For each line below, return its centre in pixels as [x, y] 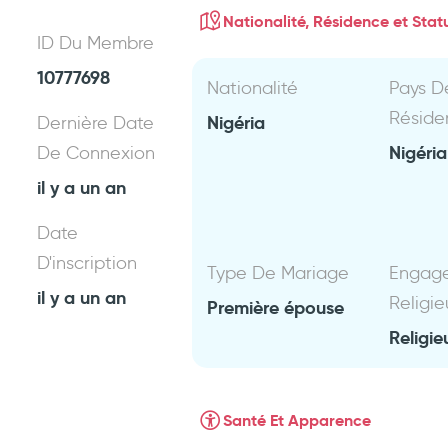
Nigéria [236, 122]
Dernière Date [96, 123]
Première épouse [276, 307]
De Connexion [96, 153]
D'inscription [87, 263]
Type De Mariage [278, 273]
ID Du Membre [96, 43]
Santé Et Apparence [297, 420]
